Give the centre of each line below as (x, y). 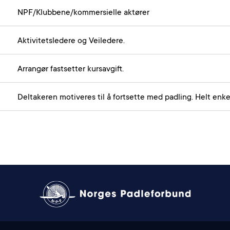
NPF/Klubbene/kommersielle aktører (83, 13)
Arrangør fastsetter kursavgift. (71, 69)
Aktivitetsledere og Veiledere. (71, 41)
